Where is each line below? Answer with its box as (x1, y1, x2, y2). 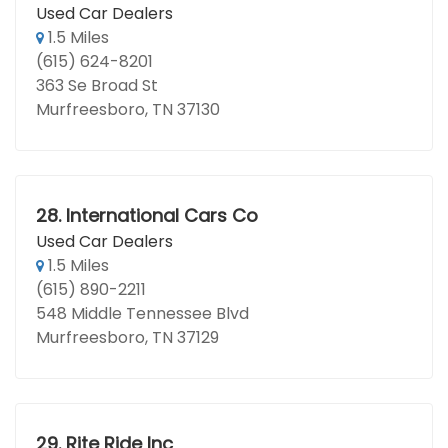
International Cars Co (65, 203, 258, 228)
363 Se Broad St (36, 74, 158, 97)
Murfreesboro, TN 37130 (36, 98, 220, 121)
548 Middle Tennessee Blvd (36, 302, 249, 325)
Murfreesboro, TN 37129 (36, 326, 219, 349)
